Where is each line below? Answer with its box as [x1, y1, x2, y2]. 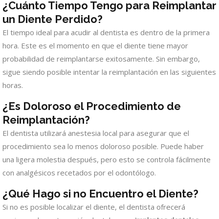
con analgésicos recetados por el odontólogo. [2, 167, 156, 177]
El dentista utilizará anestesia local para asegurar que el [2, 128, 189, 138]
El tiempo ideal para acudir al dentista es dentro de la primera [2, 27, 210, 37]
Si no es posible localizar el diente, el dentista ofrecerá [2, 201, 185, 212]
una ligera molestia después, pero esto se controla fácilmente [2, 154, 211, 164]
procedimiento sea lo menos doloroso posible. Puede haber [2, 141, 204, 151]
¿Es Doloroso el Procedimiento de [2, 99, 181, 112]
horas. [2, 80, 23, 90]
